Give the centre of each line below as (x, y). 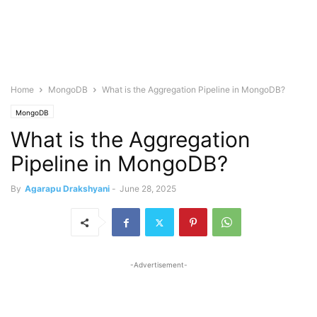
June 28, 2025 (148, 189)
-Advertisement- (158, 265)
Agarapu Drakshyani (67, 189)
